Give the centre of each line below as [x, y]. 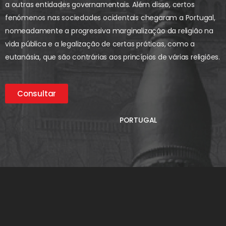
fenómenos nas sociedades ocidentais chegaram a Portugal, [110, 17]
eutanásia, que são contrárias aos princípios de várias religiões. [112, 57]
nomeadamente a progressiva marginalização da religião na [109, 31]
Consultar [37, 93]
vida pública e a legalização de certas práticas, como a [100, 44]
